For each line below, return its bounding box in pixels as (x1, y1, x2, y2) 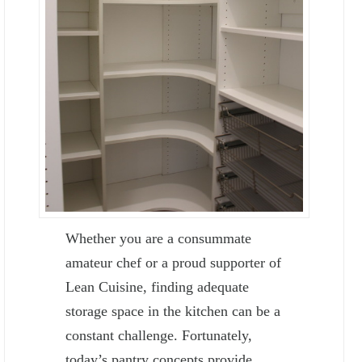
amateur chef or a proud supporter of (65, 255, 282, 271)
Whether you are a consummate (65, 230, 252, 247)
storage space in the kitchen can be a (65, 303, 281, 320)
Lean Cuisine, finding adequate (65, 279, 250, 296)
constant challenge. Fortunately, (65, 327, 253, 344)
